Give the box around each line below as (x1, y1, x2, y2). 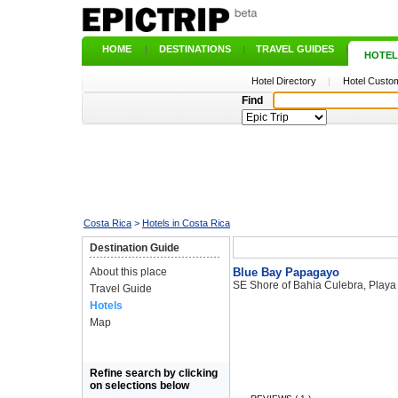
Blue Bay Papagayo (233, 266, 339, 279)
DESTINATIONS (158, 44, 231, 54)
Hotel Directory (251, 76, 316, 86)
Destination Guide (90, 242, 179, 254)
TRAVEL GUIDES (256, 44, 334, 54)
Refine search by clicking (90, 367, 218, 379)
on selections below (90, 379, 189, 392)
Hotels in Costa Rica (142, 218, 230, 228)
